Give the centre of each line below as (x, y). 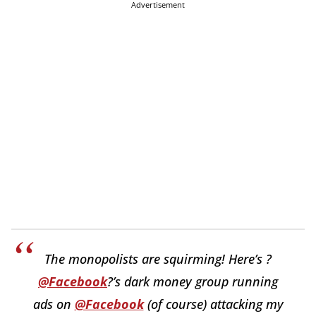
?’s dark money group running (193, 282)
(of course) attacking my (213, 304)
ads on (54, 304)
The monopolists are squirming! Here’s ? (158, 259)
